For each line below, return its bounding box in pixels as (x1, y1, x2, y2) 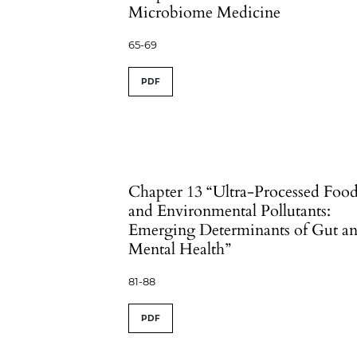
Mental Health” (128, 238, 232, 260)
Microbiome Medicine (128, 2, 281, 23)
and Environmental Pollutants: (128, 200, 331, 222)
